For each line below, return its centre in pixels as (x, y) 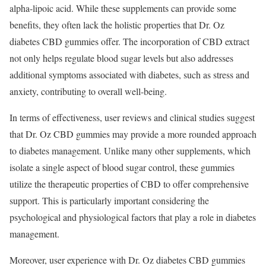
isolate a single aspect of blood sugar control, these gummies (122, 167)
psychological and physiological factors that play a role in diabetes (133, 217)
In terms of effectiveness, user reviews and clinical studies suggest (132, 118)
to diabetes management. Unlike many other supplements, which (130, 151)
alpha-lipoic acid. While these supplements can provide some (123, 8)
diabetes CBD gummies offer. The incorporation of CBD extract (129, 42)
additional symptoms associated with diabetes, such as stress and (129, 75)
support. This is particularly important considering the (109, 201)
